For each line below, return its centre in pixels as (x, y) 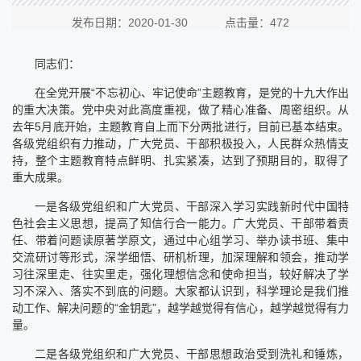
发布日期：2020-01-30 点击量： (171, 22)
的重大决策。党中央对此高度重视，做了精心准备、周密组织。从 (180, 109)
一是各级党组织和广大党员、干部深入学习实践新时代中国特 (192, 206)
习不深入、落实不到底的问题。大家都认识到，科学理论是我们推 (180, 290)
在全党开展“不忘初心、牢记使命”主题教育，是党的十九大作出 (192, 92)
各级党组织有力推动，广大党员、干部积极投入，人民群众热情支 (180, 143)
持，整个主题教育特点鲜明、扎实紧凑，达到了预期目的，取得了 (180, 160)
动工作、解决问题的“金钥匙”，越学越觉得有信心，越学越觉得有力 (180, 307)
